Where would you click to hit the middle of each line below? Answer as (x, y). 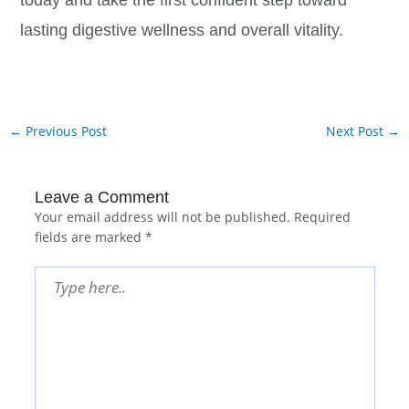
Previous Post (64, 131)
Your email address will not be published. (162, 216)
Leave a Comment (101, 196)
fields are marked (89, 236)
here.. (51, 295)
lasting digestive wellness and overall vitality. (181, 31)
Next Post (357, 131)
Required (322, 216)
